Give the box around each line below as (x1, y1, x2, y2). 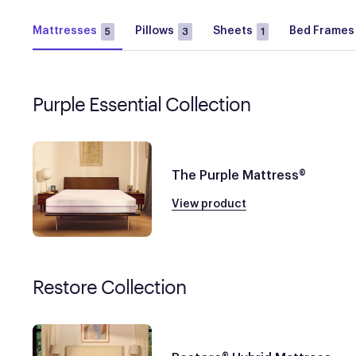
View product (171, 198, 246, 210)
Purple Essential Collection (32, 92, 250, 115)
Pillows (134, 25, 174, 37)
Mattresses (32, 25, 97, 37)
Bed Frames (288, 25, 354, 37)
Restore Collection (32, 275, 186, 298)
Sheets (212, 25, 253, 37)
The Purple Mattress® (171, 168, 306, 182)
